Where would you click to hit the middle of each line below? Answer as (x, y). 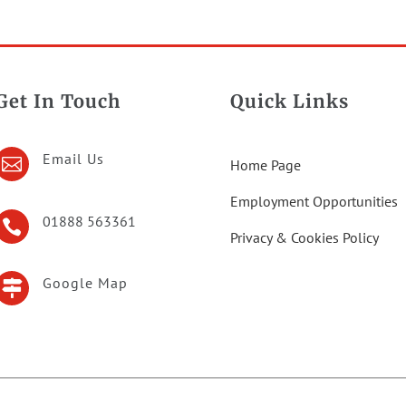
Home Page (266, 165)
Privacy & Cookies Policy (305, 238)
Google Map (86, 282)
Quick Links (290, 101)
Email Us (74, 159)
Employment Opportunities (314, 202)
